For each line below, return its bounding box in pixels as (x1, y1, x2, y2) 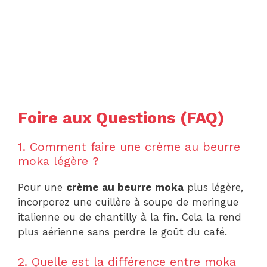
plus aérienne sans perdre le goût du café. (18, 225, 227, 238)
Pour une (18, 181, 66, 193)
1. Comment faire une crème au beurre (18, 139, 240, 154)
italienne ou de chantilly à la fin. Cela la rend (18, 210, 241, 223)
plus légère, (184, 181, 243, 193)
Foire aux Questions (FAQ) (18, 108, 224, 128)
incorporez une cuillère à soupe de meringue (18, 195, 238, 208)
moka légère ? (18, 153, 99, 168)
